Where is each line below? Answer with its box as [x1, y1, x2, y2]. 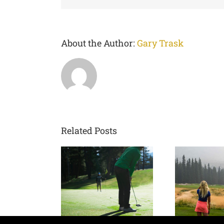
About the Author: [61, 37, 137, 49]
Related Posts [61, 124, 117, 136]
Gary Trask [137, 37, 183, 49]
